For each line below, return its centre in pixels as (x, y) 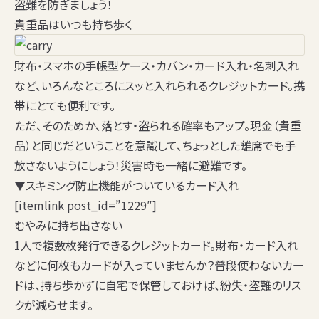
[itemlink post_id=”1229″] (85, 205)
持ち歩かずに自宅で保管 (101, 285)
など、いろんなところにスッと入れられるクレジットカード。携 (159, 86)
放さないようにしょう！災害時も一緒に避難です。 (131, 166)
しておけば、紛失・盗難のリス (231, 285)
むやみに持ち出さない (68, 225)
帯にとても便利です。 (65, 106)
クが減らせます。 (54, 305)
